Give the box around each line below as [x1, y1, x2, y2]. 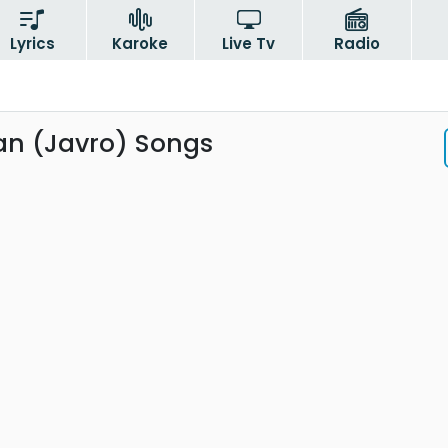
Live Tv [222, 33, 276, 54]
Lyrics [9, 33, 55, 54]
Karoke [112, 33, 169, 54]
